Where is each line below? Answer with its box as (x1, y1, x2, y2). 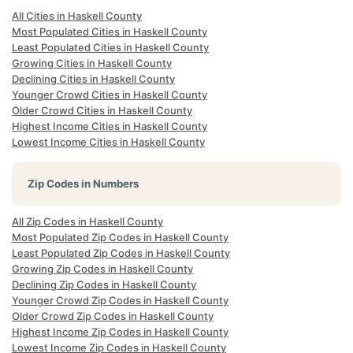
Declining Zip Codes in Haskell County (12, 278, 196, 291)
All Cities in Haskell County (12, 9, 142, 22)
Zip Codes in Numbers (28, 177, 139, 190)
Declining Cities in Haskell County (12, 72, 175, 85)
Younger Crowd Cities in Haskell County (12, 88, 207, 101)
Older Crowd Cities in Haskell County (12, 104, 192, 117)
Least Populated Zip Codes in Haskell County (12, 247, 230, 259)
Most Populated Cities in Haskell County (12, 25, 207, 38)
